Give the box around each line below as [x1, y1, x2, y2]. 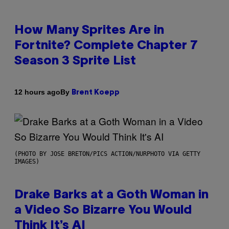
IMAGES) [14, 157, 39, 165]
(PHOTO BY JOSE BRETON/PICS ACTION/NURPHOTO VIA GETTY [14, 150, 200, 157]
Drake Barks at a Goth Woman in [14, 189, 209, 201]
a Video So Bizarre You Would [14, 204, 192, 216]
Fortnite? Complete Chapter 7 [14, 40, 198, 52]
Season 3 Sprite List [14, 55, 136, 67]
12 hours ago [14, 88, 60, 97]
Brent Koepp [72, 89, 120, 96]
